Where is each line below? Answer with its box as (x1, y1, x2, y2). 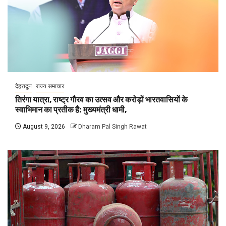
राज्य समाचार (36, 83, 64, 90)
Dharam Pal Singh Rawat (78, 123, 147, 130)
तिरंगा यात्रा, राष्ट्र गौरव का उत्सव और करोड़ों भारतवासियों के (15, 95, 188, 104)
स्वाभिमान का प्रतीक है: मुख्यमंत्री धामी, (15, 105, 127, 115)
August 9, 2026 (21, 123, 65, 130)
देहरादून (15, 83, 32, 90)
